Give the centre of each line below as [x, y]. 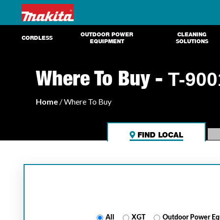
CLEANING [192, 34]
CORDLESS [37, 38]
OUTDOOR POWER [107, 34]
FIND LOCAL [159, 135]
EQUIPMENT [107, 41]
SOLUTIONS [192, 41]
